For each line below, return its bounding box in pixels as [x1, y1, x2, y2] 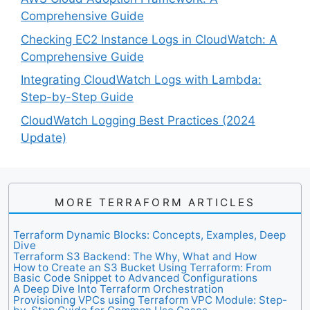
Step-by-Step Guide [21, 90, 134, 104]
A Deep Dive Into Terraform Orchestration [13, 282, 224, 295]
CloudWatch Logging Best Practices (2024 [21, 113, 255, 127]
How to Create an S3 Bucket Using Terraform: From [13, 260, 271, 274]
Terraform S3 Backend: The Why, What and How [13, 249, 257, 263]
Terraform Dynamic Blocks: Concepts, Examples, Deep [13, 228, 286, 241]
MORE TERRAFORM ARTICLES [54, 195, 256, 209]
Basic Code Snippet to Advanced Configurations [13, 271, 257, 284]
